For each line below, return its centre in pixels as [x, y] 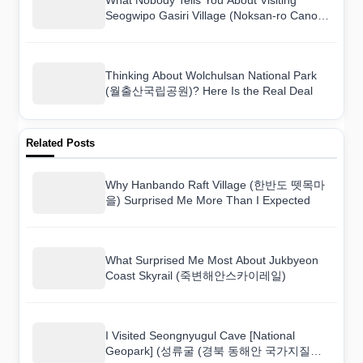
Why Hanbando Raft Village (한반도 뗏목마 [215, 184]
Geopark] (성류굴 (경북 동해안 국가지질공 [214, 350]
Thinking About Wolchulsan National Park [211, 75]
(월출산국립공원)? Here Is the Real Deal [209, 90]
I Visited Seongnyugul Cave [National [200, 335]
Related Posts [60, 143]
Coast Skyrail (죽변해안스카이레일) [196, 275]
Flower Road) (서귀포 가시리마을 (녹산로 [211, 30]
